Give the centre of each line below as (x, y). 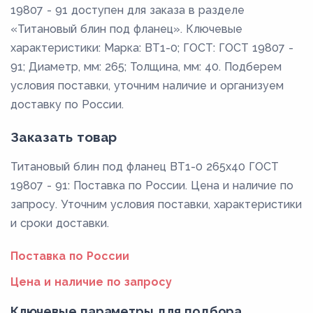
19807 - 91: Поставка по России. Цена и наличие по (152, 185)
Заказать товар (64, 137)
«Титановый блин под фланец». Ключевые (126, 29)
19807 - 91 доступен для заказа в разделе (128, 10)
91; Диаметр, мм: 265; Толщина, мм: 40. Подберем (146, 66)
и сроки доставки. (60, 223)
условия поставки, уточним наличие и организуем (147, 85)
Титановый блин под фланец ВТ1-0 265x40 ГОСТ (145, 166)
